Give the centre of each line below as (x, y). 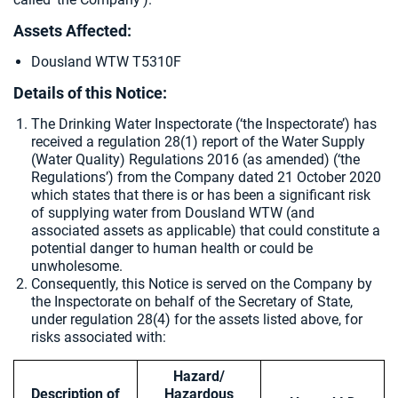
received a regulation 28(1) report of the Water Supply (198, 142)
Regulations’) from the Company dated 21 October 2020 (206, 177)
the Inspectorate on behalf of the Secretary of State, (192, 302)
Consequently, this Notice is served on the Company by (202, 284)
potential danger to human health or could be (172, 248)
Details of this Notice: (90, 93)
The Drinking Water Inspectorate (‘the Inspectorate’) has (204, 124)
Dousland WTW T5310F (106, 62)
